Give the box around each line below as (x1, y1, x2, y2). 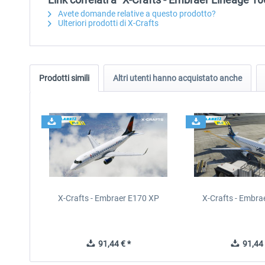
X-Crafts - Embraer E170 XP (57, 193, 159, 203)
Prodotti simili (39, 73, 89, 83)
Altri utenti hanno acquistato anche (113, 73, 242, 83)
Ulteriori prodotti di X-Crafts (56, 18, 159, 28)
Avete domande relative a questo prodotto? (56, 9, 216, 18)
